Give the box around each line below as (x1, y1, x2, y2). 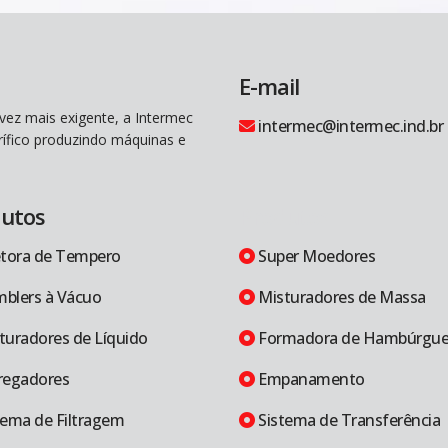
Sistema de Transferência (254, 409, 440, 431)
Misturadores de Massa (254, 286, 426, 308)
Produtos (239, 201, 330, 231)
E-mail (239, 71, 299, 101)
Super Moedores (254, 245, 375, 267)
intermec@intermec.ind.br (254, 115, 443, 137)
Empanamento (254, 368, 365, 390)
